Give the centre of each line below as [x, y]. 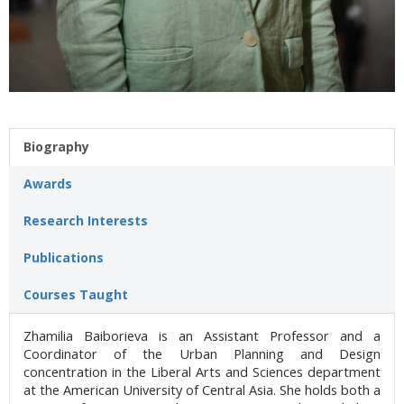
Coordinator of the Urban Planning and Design [202, 353]
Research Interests [86, 220]
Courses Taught [76, 294]
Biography [56, 146]
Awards [48, 183]
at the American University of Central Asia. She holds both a [202, 390]
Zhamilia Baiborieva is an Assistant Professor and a [202, 335]
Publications [64, 257]
